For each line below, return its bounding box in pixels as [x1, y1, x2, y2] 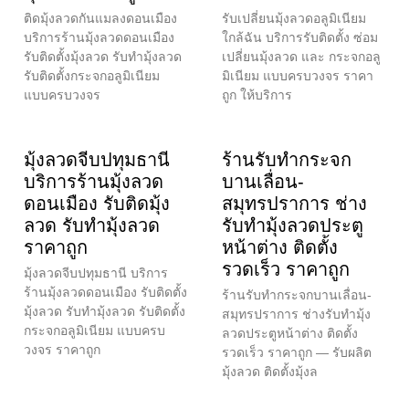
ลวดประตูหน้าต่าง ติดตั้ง [222, 325, 358, 341]
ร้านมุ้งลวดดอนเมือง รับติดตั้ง [24, 284, 187, 299]
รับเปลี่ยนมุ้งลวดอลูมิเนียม [222, 10, 366, 26]
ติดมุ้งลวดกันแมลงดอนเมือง [24, 10, 177, 26]
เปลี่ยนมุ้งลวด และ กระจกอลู [222, 48, 381, 64]
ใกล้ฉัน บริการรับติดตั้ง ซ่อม [222, 29, 378, 45]
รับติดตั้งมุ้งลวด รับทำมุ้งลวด [24, 48, 182, 64]
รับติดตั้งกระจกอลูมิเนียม [24, 68, 160, 83]
